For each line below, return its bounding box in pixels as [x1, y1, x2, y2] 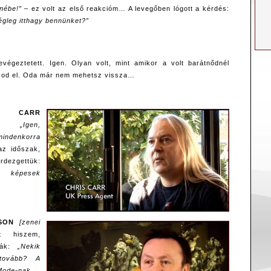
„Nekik [18, 242, 41, 250]
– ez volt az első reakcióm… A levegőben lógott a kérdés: [21, 4, 230, 12]
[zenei [19, 218, 41, 226]
